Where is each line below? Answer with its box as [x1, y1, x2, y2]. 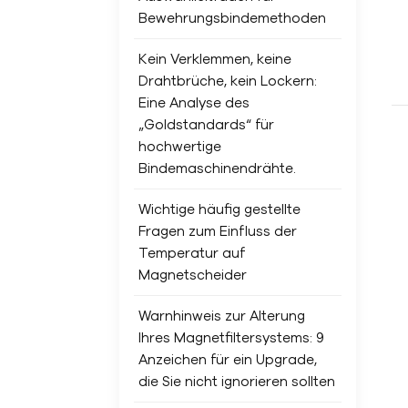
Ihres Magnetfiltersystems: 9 [138, 330, 324, 346]
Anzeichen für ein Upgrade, [138, 352, 317, 368]
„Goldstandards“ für [138, 117, 274, 133]
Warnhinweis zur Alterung [138, 308, 305, 324]
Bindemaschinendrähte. [138, 160, 296, 177]
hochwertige [138, 138, 221, 155]
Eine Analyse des [138, 95, 250, 111]
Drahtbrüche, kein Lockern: [138, 73, 317, 89]
